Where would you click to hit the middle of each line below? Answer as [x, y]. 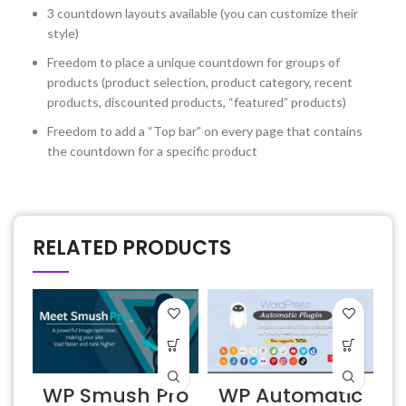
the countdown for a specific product [152, 150]
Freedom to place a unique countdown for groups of [193, 62]
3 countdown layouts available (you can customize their [203, 13]
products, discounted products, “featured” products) [197, 101]
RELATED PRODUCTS [132, 247]
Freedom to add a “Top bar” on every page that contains [205, 130]
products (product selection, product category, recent [200, 82]
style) [63, 33]
